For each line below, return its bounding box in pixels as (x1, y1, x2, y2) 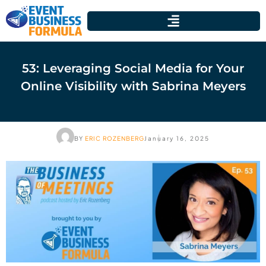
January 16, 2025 (144, 135, 210, 142)
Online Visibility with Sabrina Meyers (20, 79, 246, 93)
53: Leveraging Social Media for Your (22, 61, 244, 75)
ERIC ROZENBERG (85, 135, 144, 142)
